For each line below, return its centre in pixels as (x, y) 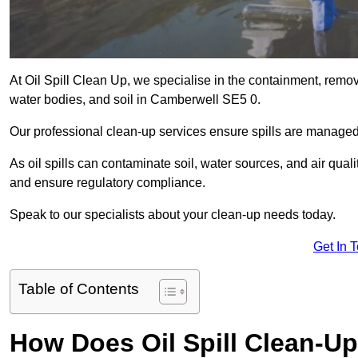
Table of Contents (79, 289)
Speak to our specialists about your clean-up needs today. (173, 215)
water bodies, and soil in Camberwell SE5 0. (137, 100)
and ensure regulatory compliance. (107, 183)
